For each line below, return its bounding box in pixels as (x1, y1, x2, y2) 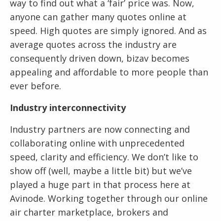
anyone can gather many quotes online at (10, 11, 186, 23)
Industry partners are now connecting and (10, 123, 190, 136)
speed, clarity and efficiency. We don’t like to (10, 151, 198, 163)
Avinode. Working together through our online (10, 192, 208, 205)
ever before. (10, 80, 61, 92)
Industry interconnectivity (10, 102, 126, 114)
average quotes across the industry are (10, 38, 177, 51)
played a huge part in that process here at (10, 179, 190, 191)
